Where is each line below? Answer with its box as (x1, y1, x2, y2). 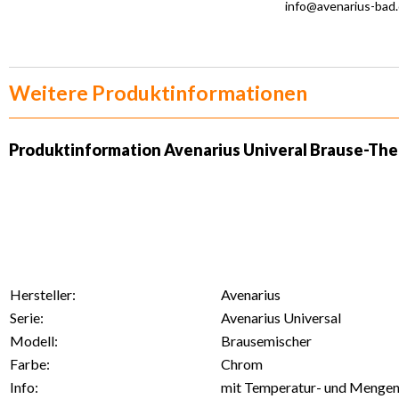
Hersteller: (10, 285, 76, 303)
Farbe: (10, 354, 50, 372)
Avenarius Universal (221, 308, 341, 326)
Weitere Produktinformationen (9, 79, 307, 105)
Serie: (10, 308, 44, 326)
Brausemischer (221, 331, 312, 349)
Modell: (10, 331, 58, 349)
